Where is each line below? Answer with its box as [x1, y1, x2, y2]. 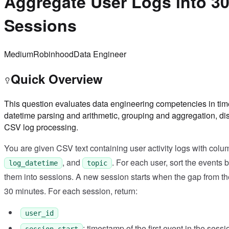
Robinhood [33, 48, 74, 60]
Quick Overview [11, 70, 103, 87]
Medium [4, 48, 33, 60]
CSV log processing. [4, 121, 78, 133]
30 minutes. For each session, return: [4, 185, 138, 197]
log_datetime [9, 158, 58, 167]
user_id [25, 209, 54, 217]
